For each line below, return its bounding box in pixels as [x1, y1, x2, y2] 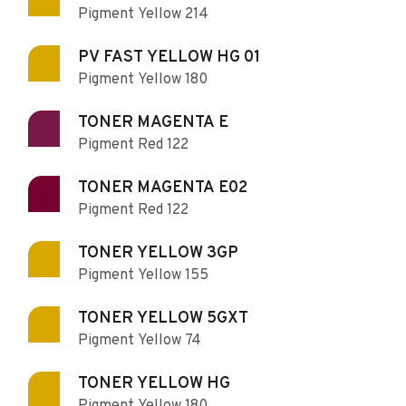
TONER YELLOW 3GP [78, 243, 238, 265]
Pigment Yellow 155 [78, 266, 208, 285]
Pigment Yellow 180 [78, 71, 208, 90]
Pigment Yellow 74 [78, 332, 201, 351]
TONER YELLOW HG [78, 373, 230, 395]
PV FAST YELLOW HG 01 [78, 47, 260, 69]
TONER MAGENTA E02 [78, 178, 247, 199]
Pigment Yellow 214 [78, 5, 208, 24]
